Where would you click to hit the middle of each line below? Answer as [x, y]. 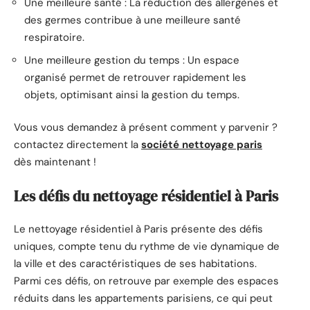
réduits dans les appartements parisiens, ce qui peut [143, 299]
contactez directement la [77, 145]
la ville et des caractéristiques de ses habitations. [135, 264]
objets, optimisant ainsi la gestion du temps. [132, 94]
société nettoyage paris [202, 145]
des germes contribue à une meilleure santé [133, 20]
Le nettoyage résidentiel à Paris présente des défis [138, 229]
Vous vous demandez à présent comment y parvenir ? [146, 128]
